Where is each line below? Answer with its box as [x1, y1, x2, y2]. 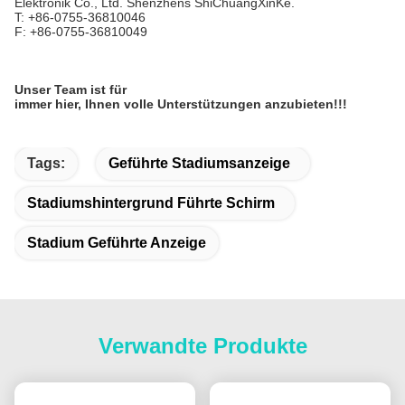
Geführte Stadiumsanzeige [108, 155, 290, 171]
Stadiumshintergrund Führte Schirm [27, 195, 275, 211]
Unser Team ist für [14, 82, 127, 97]
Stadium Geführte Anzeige [27, 235, 206, 250]
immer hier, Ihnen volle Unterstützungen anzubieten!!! [14, 97, 347, 111]
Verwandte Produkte [98, 334, 307, 358]
